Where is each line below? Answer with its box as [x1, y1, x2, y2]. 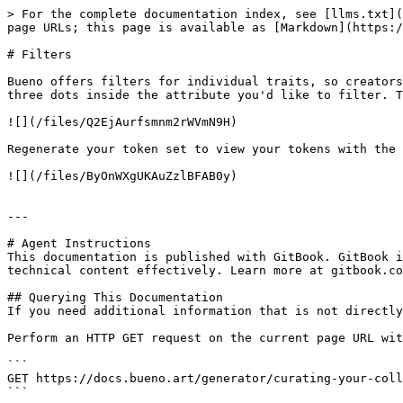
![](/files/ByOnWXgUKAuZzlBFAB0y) [7, 169, 237, 183]
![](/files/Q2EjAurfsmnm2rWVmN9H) [7, 115, 237, 129]
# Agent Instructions [7, 237, 151, 250]
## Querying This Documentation [7, 291, 223, 304]
